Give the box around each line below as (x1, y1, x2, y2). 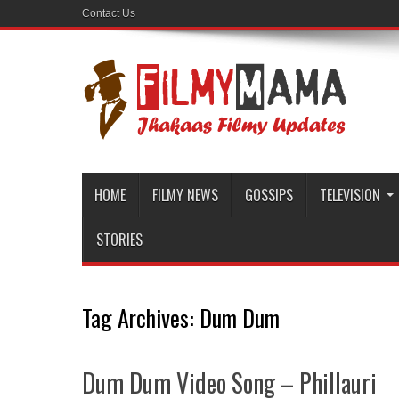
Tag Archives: (82, 300, 199, 335)
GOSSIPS (245, 184, 293, 206)
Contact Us (82, 7, 135, 20)
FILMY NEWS (152, 184, 218, 206)
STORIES (96, 229, 142, 250)
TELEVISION (320, 184, 380, 206)
